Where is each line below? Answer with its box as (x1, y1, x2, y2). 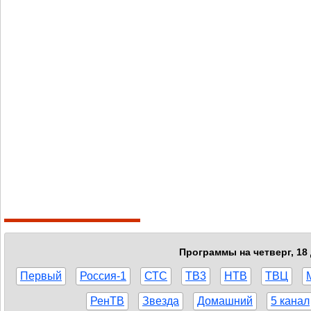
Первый (20, 269, 62, 282)
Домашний (197, 294, 253, 307)
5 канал (271, 294, 310, 307)
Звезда (142, 294, 179, 307)
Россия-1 (80, 269, 126, 282)
